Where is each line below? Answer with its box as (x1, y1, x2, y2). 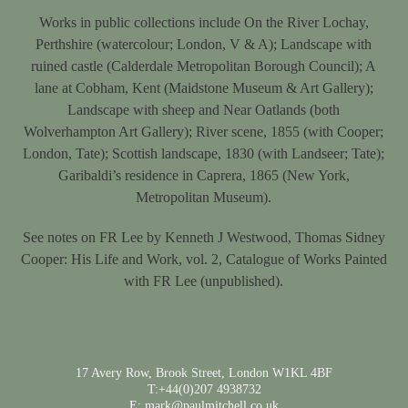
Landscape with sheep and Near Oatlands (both (67, 102, 341, 117)
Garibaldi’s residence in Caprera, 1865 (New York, (57, 168, 350, 183)
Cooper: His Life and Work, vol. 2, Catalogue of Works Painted (20, 251, 387, 267)
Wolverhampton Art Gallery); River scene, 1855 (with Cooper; (24, 124, 384, 139)
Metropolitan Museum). (136, 189, 272, 205)
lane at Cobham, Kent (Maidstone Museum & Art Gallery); (34, 80, 373, 96)
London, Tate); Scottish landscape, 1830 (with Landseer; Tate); (23, 146, 385, 161)
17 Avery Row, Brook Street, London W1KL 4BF (76, 366, 332, 380)
